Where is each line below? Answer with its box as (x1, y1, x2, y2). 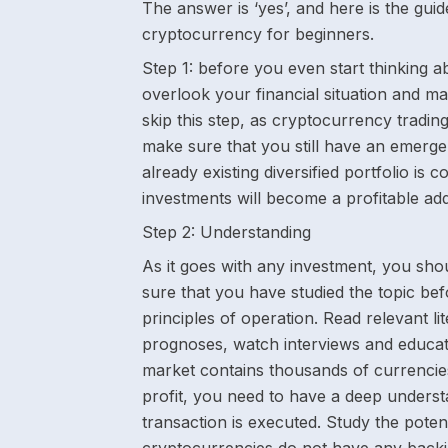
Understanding (195, 222, 311, 242)
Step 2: (142, 222, 195, 242)
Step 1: (142, 58, 193, 78)
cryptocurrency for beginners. (142, 24, 374, 44)
